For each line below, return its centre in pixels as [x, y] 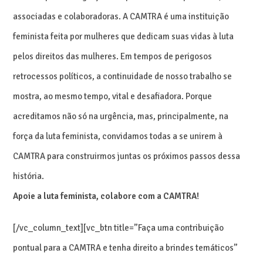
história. [29, 176]
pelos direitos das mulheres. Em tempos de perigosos [113, 56]
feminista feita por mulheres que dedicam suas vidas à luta [124, 36]
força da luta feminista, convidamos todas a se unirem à [118, 136]
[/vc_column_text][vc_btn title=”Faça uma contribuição [119, 227]
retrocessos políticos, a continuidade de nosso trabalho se [123, 76]
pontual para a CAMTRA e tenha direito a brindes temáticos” [126, 247]
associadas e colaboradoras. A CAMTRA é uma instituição [121, 16]
